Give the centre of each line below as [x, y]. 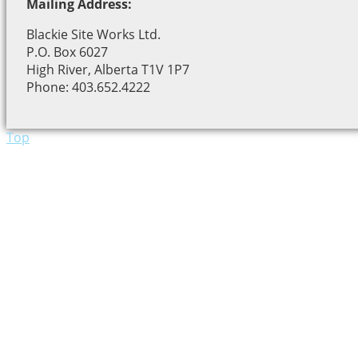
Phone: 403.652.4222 [88, 88]
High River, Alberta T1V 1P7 [108, 70]
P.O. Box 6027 [67, 52]
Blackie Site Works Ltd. [93, 35]
